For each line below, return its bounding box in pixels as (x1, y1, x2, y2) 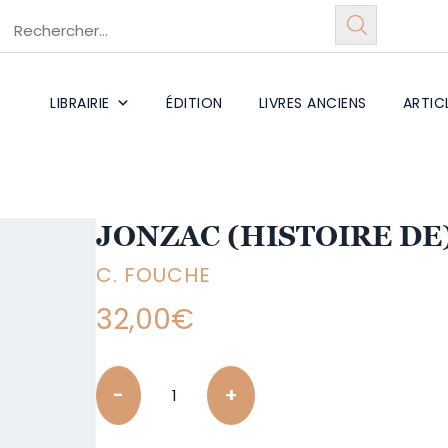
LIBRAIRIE (50, 93, 110, 113)
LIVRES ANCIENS (258, 93, 367, 113)
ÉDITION (166, 93, 223, 113)
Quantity (95, 367, 165, 387)
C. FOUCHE (96, 261, 212, 289)
